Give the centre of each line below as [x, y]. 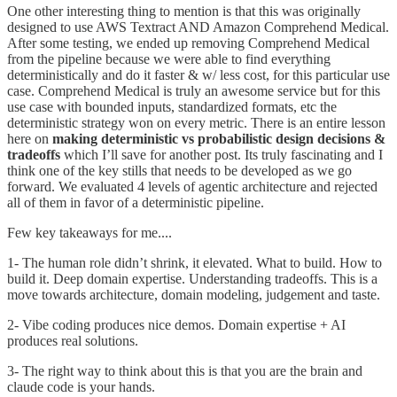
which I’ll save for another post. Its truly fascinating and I [222, 154]
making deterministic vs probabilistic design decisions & [219, 138]
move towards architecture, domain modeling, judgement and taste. [194, 294]
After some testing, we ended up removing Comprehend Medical [188, 43]
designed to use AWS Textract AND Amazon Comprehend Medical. [198, 27]
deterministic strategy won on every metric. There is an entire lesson [196, 122]
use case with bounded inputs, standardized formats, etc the [172, 106]
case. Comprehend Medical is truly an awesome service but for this [194, 90]
